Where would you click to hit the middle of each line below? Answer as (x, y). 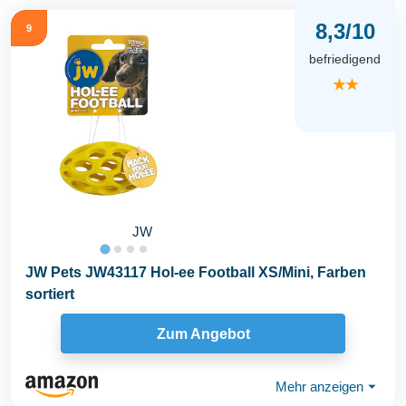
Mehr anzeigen (319, 386)
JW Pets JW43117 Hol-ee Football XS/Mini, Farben (196, 273)
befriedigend (345, 59)
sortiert (50, 295)
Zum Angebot (203, 333)
